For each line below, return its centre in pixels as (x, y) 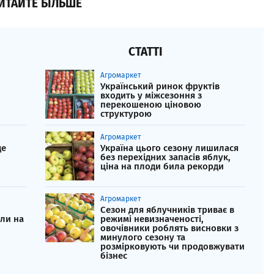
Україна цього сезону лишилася (169, 148)
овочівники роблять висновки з (169, 228)
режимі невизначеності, (152, 219)
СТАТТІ (145, 52)
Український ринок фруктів (160, 87)
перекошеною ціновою (151, 105)
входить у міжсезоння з (151, 96)
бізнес (114, 256)
